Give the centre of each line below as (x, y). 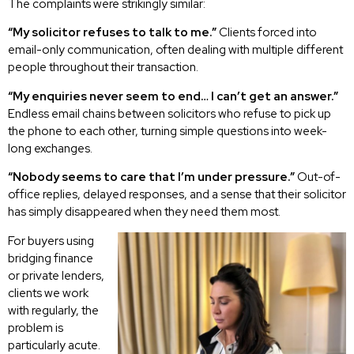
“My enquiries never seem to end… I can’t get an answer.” (173, 96)
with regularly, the (53, 310)
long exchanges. (50, 148)
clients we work (48, 293)
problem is (36, 328)
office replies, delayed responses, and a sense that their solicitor (177, 195)
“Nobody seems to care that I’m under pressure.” (151, 177)
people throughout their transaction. (103, 68)
